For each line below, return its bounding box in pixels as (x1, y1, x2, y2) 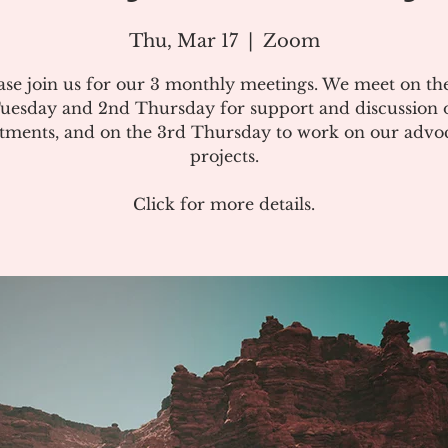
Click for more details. (133, 194, 315, 214)
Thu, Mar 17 (128, 30, 238, 52)
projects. (189, 146, 259, 166)
